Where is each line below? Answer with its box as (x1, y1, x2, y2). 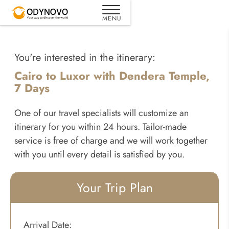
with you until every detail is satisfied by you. (14, 148, 185, 161)
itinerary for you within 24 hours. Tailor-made (14, 120, 187, 133)
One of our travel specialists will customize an (14, 106, 189, 120)
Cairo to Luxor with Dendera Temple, (14, 67, 210, 84)
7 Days (14, 80, 50, 96)
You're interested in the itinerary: (14, 50, 155, 65)
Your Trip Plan (76, 178, 153, 197)
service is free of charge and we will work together (14, 134, 208, 147)
